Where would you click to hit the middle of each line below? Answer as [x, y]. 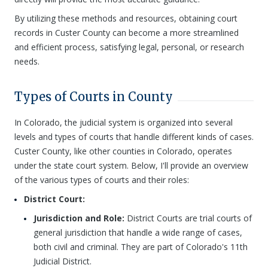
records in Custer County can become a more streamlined [127, 33]
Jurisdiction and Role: [79, 218]
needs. [27, 61]
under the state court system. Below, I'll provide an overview [131, 165]
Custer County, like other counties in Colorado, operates [123, 151]
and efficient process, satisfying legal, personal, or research [129, 47]
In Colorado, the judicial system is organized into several [124, 122]
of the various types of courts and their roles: [102, 180]
